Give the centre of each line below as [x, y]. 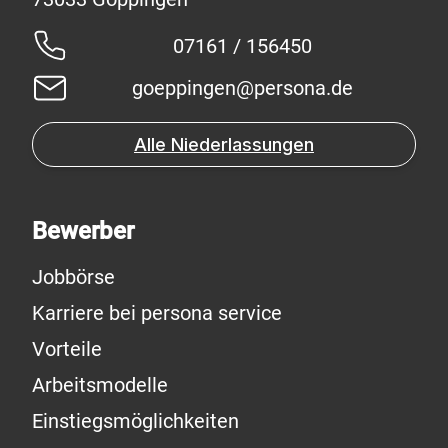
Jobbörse [73, 276]
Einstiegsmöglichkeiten [135, 420]
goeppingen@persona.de [242, 88]
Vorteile [67, 348]
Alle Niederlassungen [224, 144]
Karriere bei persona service [157, 312]
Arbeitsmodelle [100, 384]
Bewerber [83, 230]
